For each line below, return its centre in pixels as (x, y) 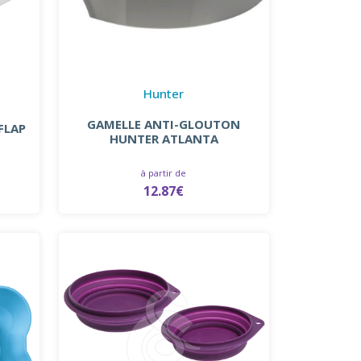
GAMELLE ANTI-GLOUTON (164, 124)
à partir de (164, 172)
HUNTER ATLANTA (164, 138)
